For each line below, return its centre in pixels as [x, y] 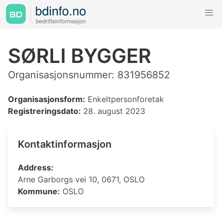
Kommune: [39, 191]
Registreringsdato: [44, 111]
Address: [36, 167]
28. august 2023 [113, 111]
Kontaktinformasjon [65, 144]
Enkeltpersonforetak [125, 99]
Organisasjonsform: [47, 99]
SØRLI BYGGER [80, 56]
